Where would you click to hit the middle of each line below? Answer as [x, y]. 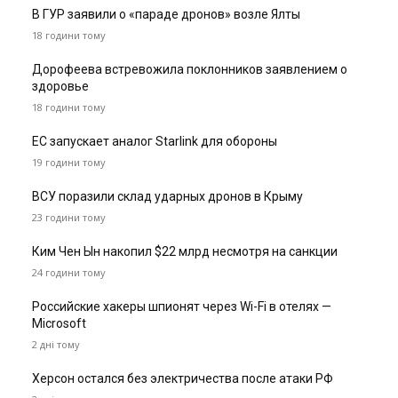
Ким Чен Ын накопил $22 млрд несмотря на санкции [185, 252]
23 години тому [69, 218]
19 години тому [69, 163]
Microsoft [59, 324]
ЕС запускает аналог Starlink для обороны [155, 142]
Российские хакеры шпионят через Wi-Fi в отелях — [182, 307]
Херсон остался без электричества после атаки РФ [183, 379]
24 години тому [69, 273]
